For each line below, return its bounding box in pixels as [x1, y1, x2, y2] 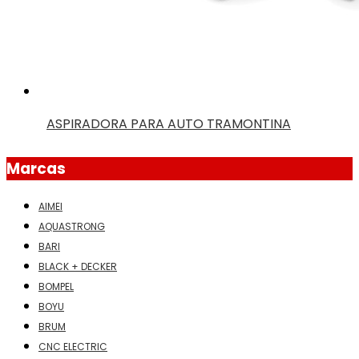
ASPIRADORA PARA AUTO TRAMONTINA [46, 115, 291, 134]
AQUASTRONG [38, 219, 105, 233]
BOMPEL [38, 279, 74, 293]
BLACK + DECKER [38, 259, 117, 273]
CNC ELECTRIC [38, 339, 107, 353]
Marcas [6, 157, 66, 179]
